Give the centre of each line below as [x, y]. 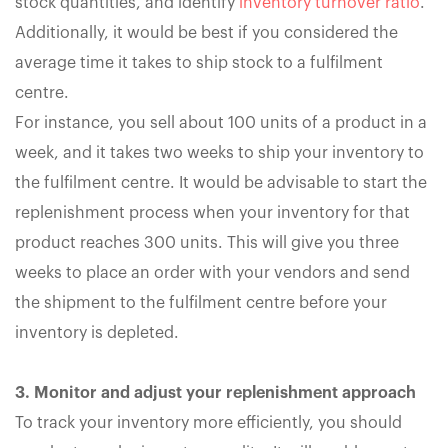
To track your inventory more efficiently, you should [208, 422]
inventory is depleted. [97, 332]
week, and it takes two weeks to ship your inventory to [219, 152]
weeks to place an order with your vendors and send [212, 272]
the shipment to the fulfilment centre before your [201, 302]
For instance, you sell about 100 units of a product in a [221, 122]
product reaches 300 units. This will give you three [207, 242]
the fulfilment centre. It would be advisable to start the [221, 182]
